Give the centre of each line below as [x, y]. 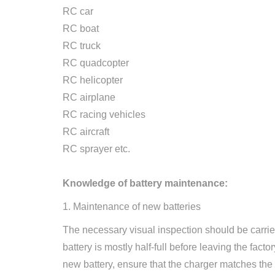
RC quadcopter [96, 63]
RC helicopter [93, 80]
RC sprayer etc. [96, 149]
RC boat [81, 29]
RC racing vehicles [104, 114]
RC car [78, 11]
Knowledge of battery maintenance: [145, 183]
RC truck [82, 46]
